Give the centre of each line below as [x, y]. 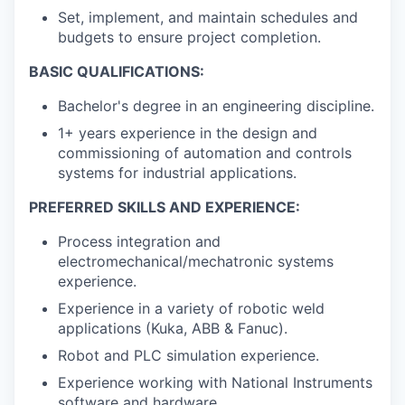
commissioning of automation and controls [205, 153]
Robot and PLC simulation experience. [188, 356]
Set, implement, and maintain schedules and [208, 18]
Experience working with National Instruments [215, 383]
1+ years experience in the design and [188, 133]
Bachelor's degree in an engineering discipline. [216, 106]
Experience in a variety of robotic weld [191, 309]
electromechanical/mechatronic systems [196, 262]
